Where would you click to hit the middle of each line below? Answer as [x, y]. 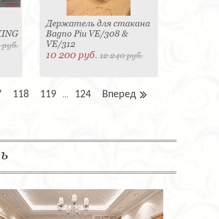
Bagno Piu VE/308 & [87, 34]
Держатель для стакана [98, 23]
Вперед [119, 95]
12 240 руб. [122, 55]
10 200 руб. [73, 55]
